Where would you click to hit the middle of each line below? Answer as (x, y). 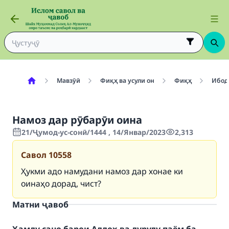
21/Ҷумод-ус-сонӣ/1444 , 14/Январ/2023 (94, 132)
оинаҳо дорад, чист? (61, 184)
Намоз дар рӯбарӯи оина (77, 120)
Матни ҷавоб (40, 204)
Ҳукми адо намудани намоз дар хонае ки (102, 171)
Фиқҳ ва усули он (127, 81)
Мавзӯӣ (68, 81)
